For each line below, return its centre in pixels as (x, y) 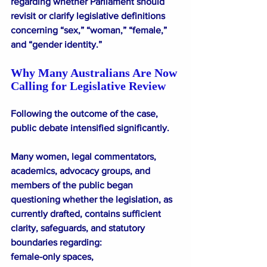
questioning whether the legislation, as (93, 199)
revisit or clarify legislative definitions (89, 15)
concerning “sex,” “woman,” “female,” (90, 30)
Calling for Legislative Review (88, 86)
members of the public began (73, 185)
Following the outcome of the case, (86, 113)
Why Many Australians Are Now (95, 72)
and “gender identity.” (56, 44)
